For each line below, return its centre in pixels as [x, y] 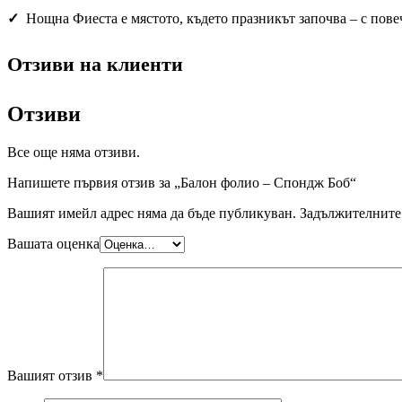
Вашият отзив [52, 375]
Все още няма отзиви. [74, 152]
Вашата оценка [53, 243]
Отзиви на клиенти [95, 64]
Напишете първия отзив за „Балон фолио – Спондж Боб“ [182, 182]
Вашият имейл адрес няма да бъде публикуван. [152, 213]
